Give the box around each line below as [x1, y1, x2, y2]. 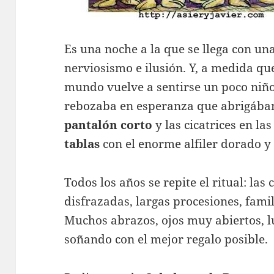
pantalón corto [64, 117, 153, 133]
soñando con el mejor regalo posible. [64, 231, 268, 248]
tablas [64, 136, 100, 152]
